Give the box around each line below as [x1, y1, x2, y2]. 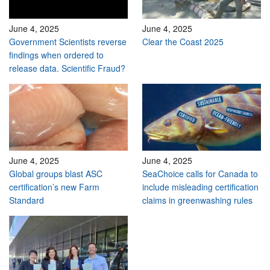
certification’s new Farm [9, 181, 99, 193]
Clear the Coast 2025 [142, 36, 224, 48]
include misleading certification [142, 181, 259, 193]
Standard [9, 194, 44, 207]
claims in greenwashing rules [142, 194, 253, 207]
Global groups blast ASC [9, 168, 102, 180]
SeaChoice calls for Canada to [142, 168, 258, 180]
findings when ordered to [9, 49, 104, 61]
